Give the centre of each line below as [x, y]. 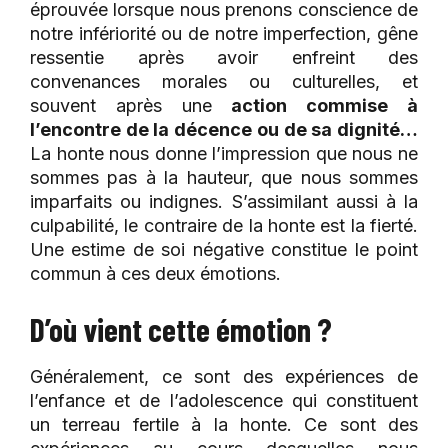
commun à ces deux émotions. [155, 273]
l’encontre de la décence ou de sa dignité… [224, 129]
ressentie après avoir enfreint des [224, 57]
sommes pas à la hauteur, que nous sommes [224, 177]
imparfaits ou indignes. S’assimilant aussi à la [224, 201]
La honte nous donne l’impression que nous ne [224, 153]
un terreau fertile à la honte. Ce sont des [224, 424]
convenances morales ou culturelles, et [224, 81]
